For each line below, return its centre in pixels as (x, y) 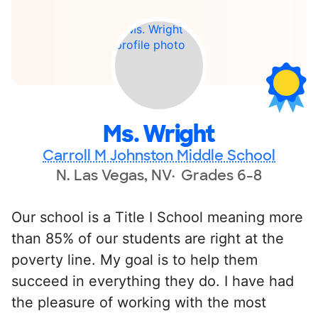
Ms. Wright (159, 134)
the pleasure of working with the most (139, 302)
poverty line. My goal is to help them (135, 259)
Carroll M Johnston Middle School (159, 155)
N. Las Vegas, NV (114, 175)
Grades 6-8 (221, 175)
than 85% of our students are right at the (148, 238)
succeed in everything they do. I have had (153, 281)
